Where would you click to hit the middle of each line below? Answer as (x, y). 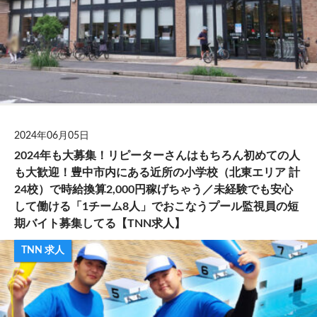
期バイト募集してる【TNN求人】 (100, 224)
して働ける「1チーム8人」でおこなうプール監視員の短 (156, 207)
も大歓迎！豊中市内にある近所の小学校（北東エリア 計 (157, 173)
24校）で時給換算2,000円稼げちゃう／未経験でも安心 (154, 190)
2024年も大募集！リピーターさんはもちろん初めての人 (157, 156)
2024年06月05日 (52, 136)
